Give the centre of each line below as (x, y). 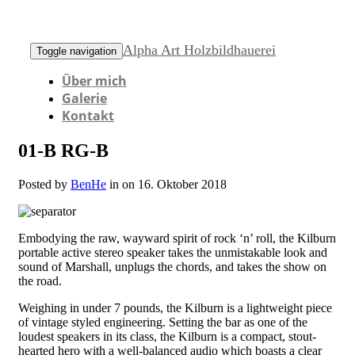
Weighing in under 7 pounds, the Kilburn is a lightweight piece (175, 307)
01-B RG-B (63, 150)
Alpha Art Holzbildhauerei (199, 50)
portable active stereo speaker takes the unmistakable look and (173, 252)
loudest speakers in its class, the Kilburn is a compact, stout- (167, 336)
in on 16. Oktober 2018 (166, 184)
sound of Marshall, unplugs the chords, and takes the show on (172, 266)
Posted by (44, 184)
